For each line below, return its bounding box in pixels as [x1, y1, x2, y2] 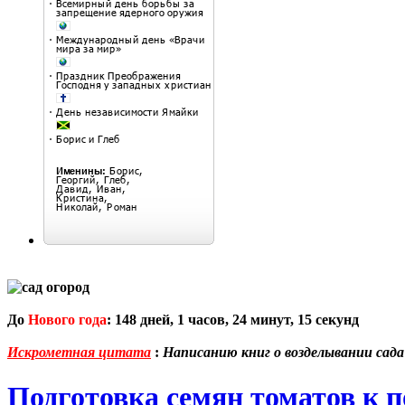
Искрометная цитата [7, 344, 151, 361]
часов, [184, 312, 232, 328]
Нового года [28, 312, 107, 328]
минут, [247, 312, 297, 328]
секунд [312, 312, 359, 328]
